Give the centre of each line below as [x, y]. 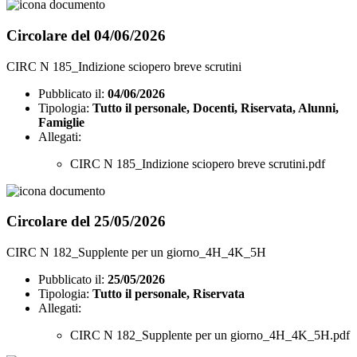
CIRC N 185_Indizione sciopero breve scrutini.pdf [198, 163]
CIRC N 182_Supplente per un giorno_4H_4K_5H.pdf [210, 335]
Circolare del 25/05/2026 [86, 222]
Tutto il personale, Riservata [169, 294]
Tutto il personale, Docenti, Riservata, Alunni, [216, 108]
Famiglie [61, 122]
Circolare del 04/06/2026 [86, 35]
